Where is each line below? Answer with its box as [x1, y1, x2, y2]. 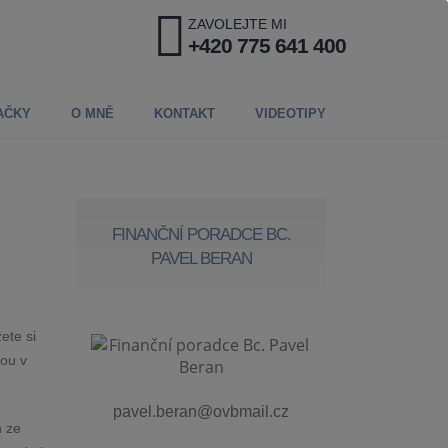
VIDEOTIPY [255, 106, 326, 121]
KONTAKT [154, 106, 215, 121]
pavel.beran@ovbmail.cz [113, 403, 289, 420]
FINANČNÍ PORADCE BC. [111, 225, 291, 244]
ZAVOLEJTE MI [188, 16, 287, 32]
